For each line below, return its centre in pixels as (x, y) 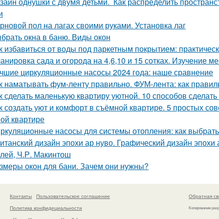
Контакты (21, 196)
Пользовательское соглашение (73, 196)
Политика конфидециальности (46, 208)
